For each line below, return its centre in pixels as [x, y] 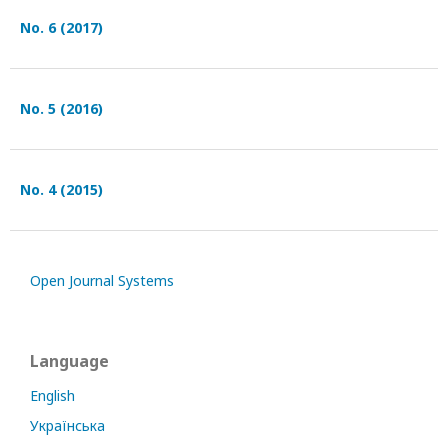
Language [69, 361]
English [52, 395]
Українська [67, 425]
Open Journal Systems [102, 280]
